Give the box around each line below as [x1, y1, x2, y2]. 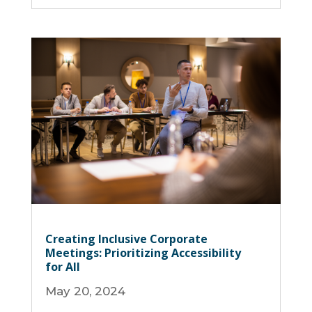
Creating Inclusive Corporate [45, 231, 208, 247]
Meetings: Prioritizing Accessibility [45, 245, 241, 261]
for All [45, 259, 80, 275]
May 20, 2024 [45, 284, 125, 299]
